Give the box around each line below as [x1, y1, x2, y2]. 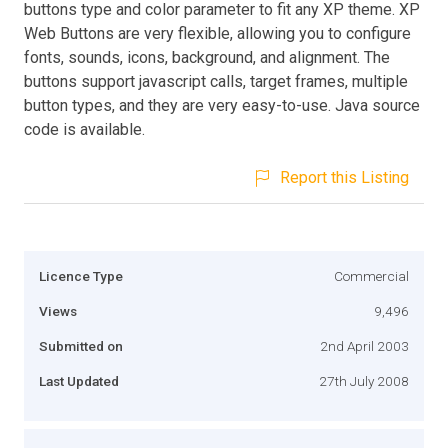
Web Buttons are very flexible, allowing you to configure [24, 23, 411, 43]
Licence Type [39, 267, 123, 284]
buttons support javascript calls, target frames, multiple [24, 71, 408, 91]
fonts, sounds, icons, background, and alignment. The [24, 47, 390, 67]
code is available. [24, 119, 145, 139]
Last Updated [39, 372, 119, 389]
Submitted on [39, 337, 123, 354]
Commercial [334, 267, 409, 284]
